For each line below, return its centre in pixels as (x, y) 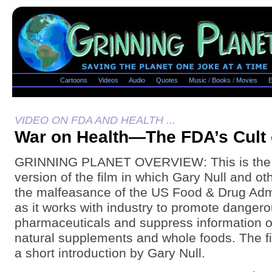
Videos (108, 80)
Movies (246, 80)
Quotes (167, 80)
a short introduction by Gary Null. (110, 253)
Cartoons (73, 80)
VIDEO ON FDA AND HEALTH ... (95, 120)
